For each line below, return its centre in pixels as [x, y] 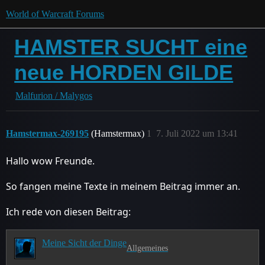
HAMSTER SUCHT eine [131, 47]
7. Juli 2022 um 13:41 [197, 133]
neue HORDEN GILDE [124, 72]
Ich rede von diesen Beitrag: [68, 212]
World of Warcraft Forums [55, 14]
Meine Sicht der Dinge [84, 243]
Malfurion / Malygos [54, 96]
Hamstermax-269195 [47, 133]
